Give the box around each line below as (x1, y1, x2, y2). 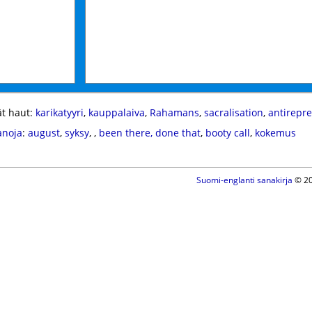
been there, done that (98, 126, 201, 139)
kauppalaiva (88, 106, 145, 119)
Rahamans (149, 106, 199, 119)
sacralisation (203, 106, 263, 119)
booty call (205, 126, 250, 139)
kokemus (254, 126, 296, 139)
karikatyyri (35, 106, 84, 119)
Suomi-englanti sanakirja (196, 174, 292, 186)
